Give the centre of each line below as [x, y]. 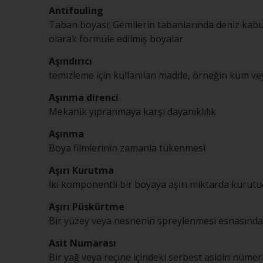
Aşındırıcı [70, 61]
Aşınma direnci [84, 97]
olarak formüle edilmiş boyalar [116, 39]
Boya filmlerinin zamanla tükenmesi [127, 148]
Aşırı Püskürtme [87, 207]
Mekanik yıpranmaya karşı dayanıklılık [132, 112]
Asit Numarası [82, 243]
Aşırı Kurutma [81, 170]
